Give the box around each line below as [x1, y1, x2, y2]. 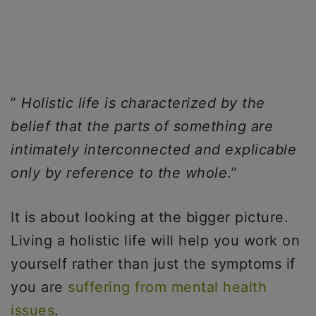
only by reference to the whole [11, 164, 227, 181]
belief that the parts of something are [11, 117, 273, 135]
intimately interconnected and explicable [11, 140, 296, 158]
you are [11, 278, 68, 296]
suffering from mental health [68, 278, 267, 296]
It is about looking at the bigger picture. [11, 208, 288, 226]
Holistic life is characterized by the [21, 94, 265, 111]
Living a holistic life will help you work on [11, 231, 300, 249]
